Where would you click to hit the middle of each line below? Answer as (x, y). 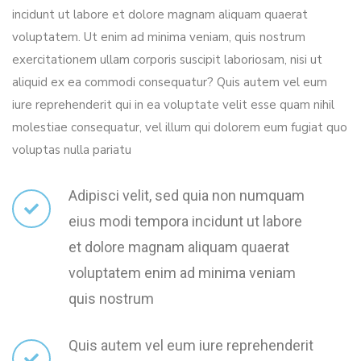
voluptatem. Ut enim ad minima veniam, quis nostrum (159, 37)
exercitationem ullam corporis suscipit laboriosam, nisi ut (167, 60)
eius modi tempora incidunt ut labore (185, 222)
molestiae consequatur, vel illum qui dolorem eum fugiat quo (180, 128)
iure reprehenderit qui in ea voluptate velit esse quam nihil (173, 105)
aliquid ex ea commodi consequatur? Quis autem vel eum (170, 83)
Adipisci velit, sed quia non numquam (187, 196)
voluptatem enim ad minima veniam (182, 273)
